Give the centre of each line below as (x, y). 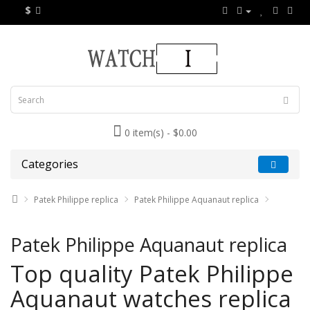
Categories (50, 164)
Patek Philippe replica (76, 200)
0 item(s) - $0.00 (161, 133)
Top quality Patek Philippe (152, 274)
